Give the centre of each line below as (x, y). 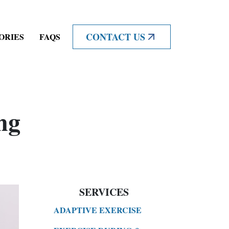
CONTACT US (116, 37)
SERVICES (104, 192)
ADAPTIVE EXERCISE (98, 210)
